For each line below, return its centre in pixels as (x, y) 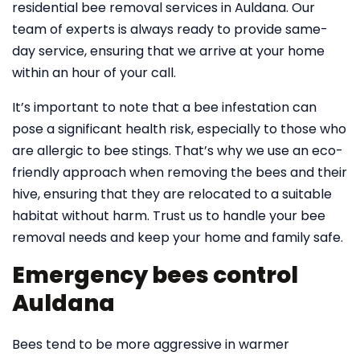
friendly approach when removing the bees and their (180, 172)
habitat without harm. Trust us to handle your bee (169, 216)
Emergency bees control (155, 275)
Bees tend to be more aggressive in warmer (151, 344)
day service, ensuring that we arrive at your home (168, 51)
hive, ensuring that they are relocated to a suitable (172, 194)
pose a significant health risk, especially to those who (179, 129)
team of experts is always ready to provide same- (170, 29)
